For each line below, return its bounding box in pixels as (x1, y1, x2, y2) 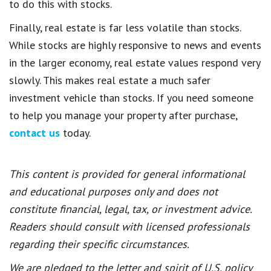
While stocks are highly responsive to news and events (9, 38, 261, 52)
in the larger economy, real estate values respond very (9, 55, 260, 70)
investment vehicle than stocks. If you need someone (9, 90, 253, 105)
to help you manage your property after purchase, (9, 108, 237, 122)
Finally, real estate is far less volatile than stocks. (9, 20, 241, 34)
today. (60, 125, 91, 140)
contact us (9, 125, 60, 140)
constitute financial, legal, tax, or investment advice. (9, 201, 252, 216)
